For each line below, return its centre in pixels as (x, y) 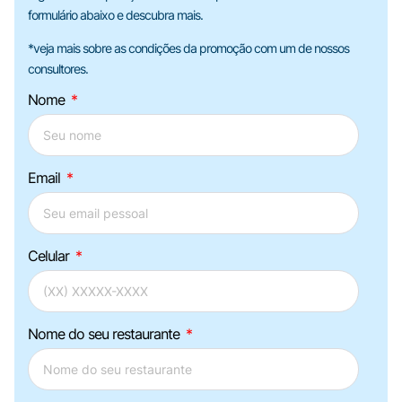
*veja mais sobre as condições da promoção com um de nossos (188, 48)
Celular (50, 255)
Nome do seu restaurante (105, 333)
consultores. (58, 69)
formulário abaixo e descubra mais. (115, 14)
